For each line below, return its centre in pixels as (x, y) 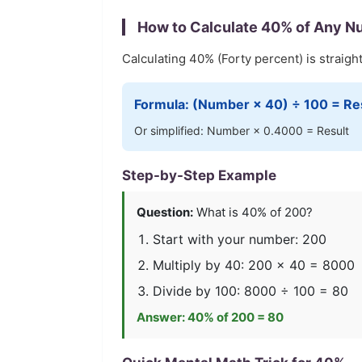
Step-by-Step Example (199, 175)
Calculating (156, 59)
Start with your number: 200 (240, 239)
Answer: (162, 317)
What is (217, 212)
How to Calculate (199, 27)
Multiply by (189, 265)
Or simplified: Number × (199, 130)
